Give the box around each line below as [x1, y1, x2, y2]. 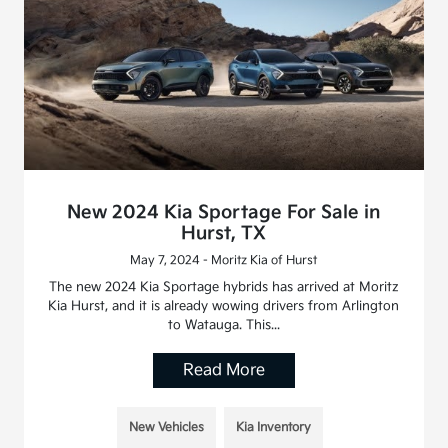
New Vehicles [128, 419, 204, 435]
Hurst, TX [181, 222, 267, 244]
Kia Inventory [235, 419, 311, 435]
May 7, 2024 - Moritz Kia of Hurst [130, 252, 318, 268]
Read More [182, 360, 265, 380]
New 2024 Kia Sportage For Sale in [67, 201, 381, 223]
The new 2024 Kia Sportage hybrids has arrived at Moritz [48, 278, 399, 295]
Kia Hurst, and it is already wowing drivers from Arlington [48, 297, 400, 314]
